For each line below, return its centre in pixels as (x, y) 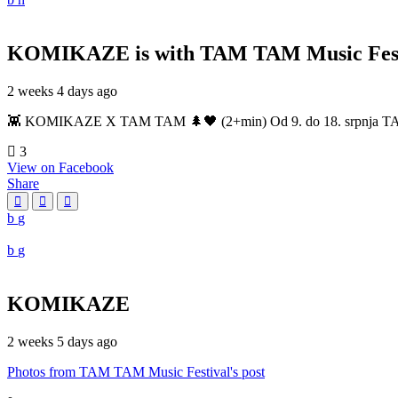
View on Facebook (60, 167)
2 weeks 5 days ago (62, 341)
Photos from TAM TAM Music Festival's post (136, 371)
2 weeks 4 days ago (62, 91)
